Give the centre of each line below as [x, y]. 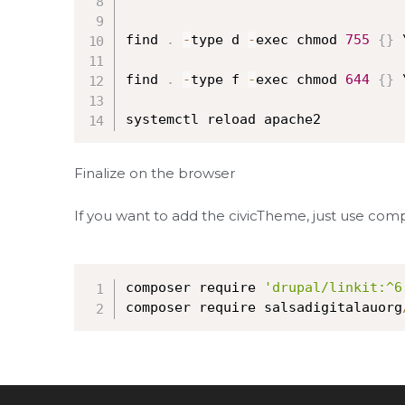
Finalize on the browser [155, 173]
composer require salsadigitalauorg [264, 307]
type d [219, 40]
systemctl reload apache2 [223, 119]
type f [219, 80]
